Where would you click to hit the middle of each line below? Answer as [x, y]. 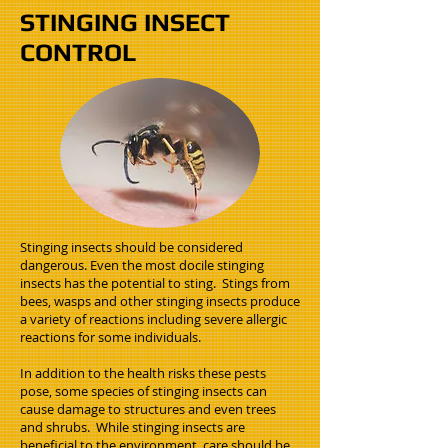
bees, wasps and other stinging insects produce [160, 301]
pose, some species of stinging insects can [143, 391]
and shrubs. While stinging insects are [132, 427]
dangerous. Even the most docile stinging [142, 265]
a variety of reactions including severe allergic [153, 319]
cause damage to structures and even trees [148, 409]
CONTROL [78, 52]
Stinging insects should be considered [131, 247]
